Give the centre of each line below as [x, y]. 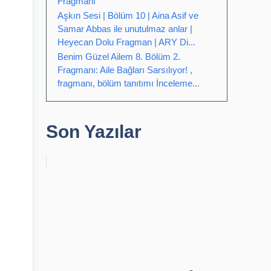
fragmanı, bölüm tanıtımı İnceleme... [129, 83]
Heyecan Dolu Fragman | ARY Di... [126, 42]
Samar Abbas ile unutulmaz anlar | [125, 29]
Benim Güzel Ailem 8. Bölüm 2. [119, 57]
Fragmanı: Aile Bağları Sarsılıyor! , [125, 70]
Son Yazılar [94, 132]
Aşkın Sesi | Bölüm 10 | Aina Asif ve [128, 15]
